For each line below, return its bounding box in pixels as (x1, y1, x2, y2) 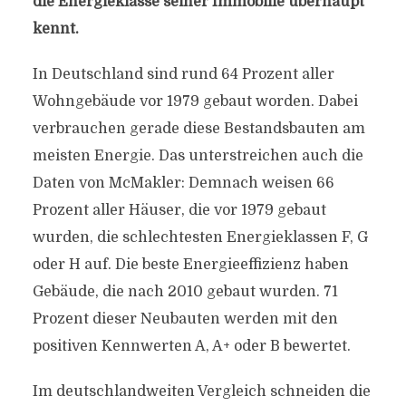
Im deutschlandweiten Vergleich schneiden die (32, 383, 371, 400)
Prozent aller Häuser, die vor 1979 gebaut (32, 202, 326, 218)
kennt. (32, 21, 79, 37)
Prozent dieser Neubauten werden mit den (32, 311, 338, 327)
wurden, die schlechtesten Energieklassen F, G (32, 229, 368, 246)
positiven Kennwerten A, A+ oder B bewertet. (32, 338, 351, 354)
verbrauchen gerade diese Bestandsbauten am (32, 121, 365, 137)
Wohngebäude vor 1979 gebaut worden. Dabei (32, 93, 358, 110)
